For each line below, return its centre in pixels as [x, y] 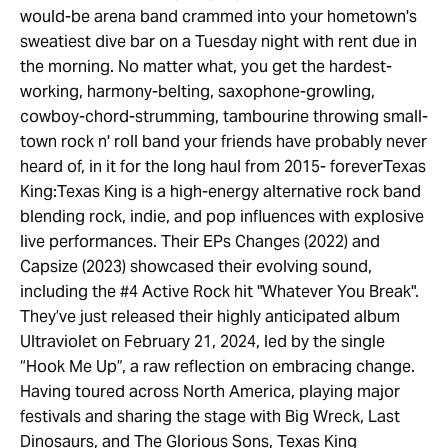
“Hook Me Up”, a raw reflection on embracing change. [217, 366]
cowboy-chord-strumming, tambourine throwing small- [224, 116]
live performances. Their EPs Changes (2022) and [200, 241]
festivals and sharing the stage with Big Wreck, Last [210, 416]
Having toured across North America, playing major [210, 391]
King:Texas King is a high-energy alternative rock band [220, 191]
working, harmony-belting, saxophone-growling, [197, 91]
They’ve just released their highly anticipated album [210, 316]
